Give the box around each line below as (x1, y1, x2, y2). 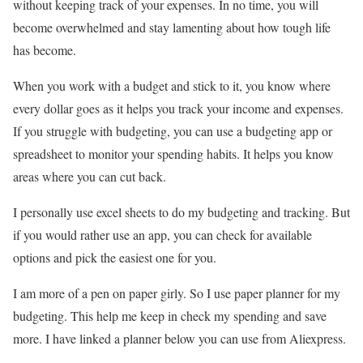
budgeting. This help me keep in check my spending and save (13, 306, 327, 324)
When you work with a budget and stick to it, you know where (13, 76, 331, 94)
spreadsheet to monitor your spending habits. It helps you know (13, 144, 334, 162)
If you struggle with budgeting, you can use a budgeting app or (13, 122, 332, 139)
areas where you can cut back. (13, 167, 170, 185)
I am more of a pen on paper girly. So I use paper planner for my (13, 284, 340, 301)
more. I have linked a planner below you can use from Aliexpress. (13, 329, 346, 347)
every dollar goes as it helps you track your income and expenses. (13, 99, 344, 117)
